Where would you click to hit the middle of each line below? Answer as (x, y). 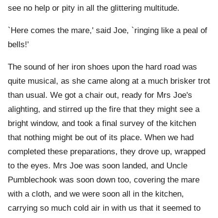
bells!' (18, 45)
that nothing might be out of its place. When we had (101, 138)
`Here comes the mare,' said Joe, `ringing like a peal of (108, 31)
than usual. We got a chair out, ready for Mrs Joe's (100, 95)
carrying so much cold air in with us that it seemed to (104, 208)
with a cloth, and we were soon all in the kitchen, (96, 194)
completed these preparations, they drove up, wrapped (107, 152)
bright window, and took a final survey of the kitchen (102, 124)
